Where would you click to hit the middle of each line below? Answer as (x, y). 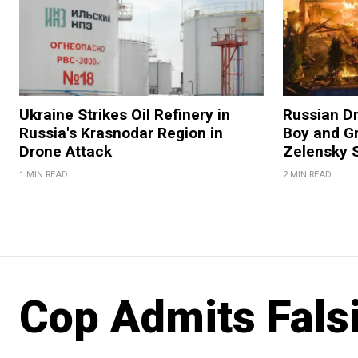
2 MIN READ (307, 175)
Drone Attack (66, 152)
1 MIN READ (44, 175)
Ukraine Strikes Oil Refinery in (125, 115)
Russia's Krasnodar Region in (121, 133)
